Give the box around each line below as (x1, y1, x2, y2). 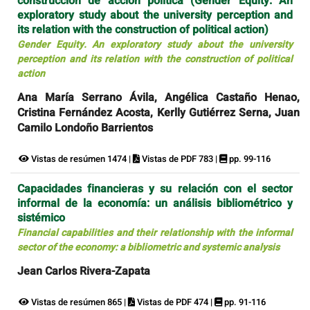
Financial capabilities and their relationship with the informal (17, 226, 293, 241)
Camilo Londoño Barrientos (17, 119, 153, 136)
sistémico (17, 210, 65, 227)
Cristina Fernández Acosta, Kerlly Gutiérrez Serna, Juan (17, 104, 300, 121)
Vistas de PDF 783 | (140, 152, 219, 165)
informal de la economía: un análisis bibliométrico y (17, 195, 293, 212)
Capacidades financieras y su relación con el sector (17, 181, 293, 198)
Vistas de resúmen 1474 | (29, 152, 133, 165)
